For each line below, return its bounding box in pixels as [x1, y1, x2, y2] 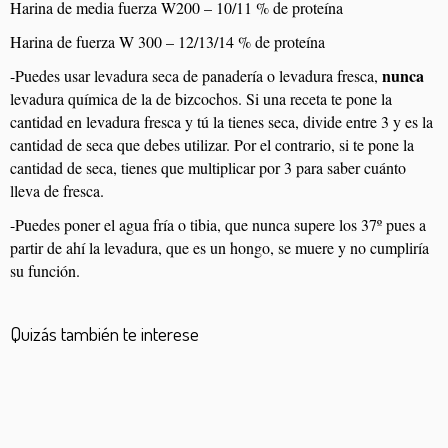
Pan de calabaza [202, 361, 317, 387]
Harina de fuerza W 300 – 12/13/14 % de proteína [10, 30, 325, 52]
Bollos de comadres [10, 361, 153, 387]
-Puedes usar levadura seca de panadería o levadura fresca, [10, 64, 382, 86]
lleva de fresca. [10, 179, 104, 201]
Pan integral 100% [238, 402, 366, 428]
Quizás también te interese [10, 320, 199, 346]
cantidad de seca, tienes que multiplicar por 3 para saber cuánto [10, 156, 406, 178]
